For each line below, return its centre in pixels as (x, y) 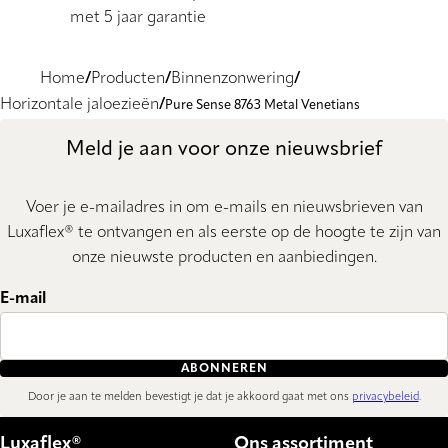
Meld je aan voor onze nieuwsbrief (224, 149)
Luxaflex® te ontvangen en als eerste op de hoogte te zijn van (224, 233)
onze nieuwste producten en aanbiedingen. (224, 258)
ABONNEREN (224, 368)
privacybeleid (385, 397)
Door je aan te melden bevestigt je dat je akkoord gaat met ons (189, 397)
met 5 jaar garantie (137, 17)
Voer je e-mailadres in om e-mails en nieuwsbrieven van (224, 208)
